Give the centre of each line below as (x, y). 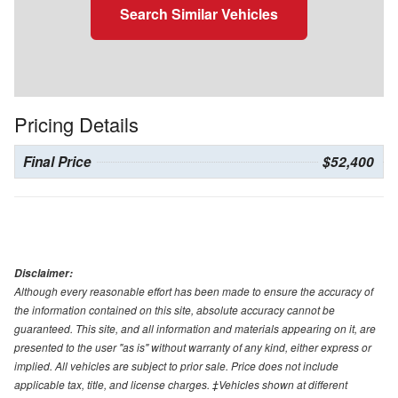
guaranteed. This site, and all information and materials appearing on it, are (195, 329)
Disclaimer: (44, 274)
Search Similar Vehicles (199, 14)
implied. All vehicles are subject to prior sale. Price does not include (176, 366)
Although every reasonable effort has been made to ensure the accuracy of (194, 291)
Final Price (57, 162)
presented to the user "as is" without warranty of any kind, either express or (193, 347)
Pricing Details (76, 124)
